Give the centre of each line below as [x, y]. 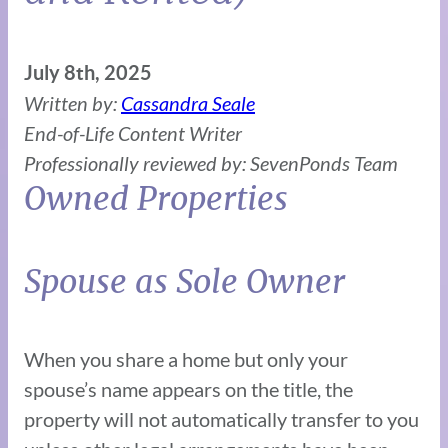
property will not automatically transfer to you [221, 418]
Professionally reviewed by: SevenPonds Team [211, 162]
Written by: [72, 102]
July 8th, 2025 [88, 72]
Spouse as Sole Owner [184, 281]
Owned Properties [156, 198]
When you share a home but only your [186, 358]
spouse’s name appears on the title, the [188, 388]
